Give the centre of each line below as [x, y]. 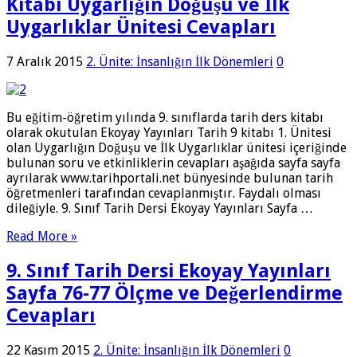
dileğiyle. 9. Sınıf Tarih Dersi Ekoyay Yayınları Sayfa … [160, 208]
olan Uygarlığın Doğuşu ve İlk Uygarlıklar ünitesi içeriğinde [177, 147]
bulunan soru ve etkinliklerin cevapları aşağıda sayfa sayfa [173, 163]
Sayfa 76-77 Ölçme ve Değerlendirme [175, 293]
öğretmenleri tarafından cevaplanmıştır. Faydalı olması [164, 193]
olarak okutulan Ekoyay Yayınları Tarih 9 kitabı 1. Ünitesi [169, 132]
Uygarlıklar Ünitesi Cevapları [141, 27]
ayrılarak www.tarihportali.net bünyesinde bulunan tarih [170, 178]
